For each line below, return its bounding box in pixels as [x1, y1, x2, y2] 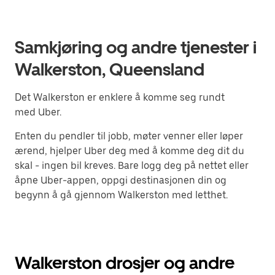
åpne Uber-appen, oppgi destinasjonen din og [15, 174, 227, 186]
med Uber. [15, 106, 61, 118]
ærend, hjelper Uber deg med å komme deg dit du [15, 145, 244, 157]
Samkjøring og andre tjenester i [15, 37, 257, 58]
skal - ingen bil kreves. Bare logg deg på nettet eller [15, 160, 249, 171]
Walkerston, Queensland [15, 59, 204, 80]
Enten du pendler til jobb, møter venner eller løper [15, 130, 243, 142]
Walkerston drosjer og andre [15, 252, 234, 273]
